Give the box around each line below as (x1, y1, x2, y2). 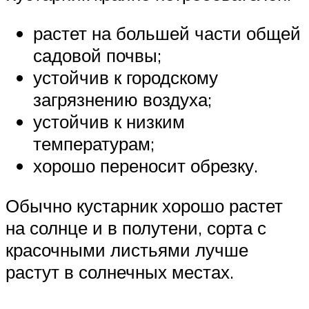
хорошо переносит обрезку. (33, 154, 258, 177)
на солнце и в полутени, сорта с (6, 216, 266, 239)
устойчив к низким (33, 110, 185, 133)
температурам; (33, 132, 154, 155)
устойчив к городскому (33, 66, 218, 89)
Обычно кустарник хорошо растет (6, 194, 283, 217)
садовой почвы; (33, 44, 161, 67)
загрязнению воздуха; (33, 88, 212, 111)
